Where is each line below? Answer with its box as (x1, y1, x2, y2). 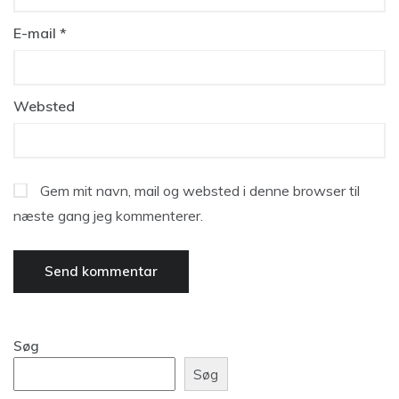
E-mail (13, 24, 60, 42)
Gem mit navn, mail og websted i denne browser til (40, 182, 360, 199)
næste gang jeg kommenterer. (13, 207, 203, 224)
